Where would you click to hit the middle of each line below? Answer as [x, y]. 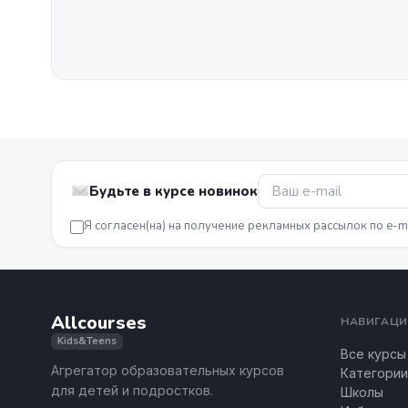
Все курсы [373, 354]
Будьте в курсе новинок [173, 191]
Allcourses [99, 323]
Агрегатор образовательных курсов [168, 370]
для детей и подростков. [132, 390]
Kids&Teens [87, 341]
